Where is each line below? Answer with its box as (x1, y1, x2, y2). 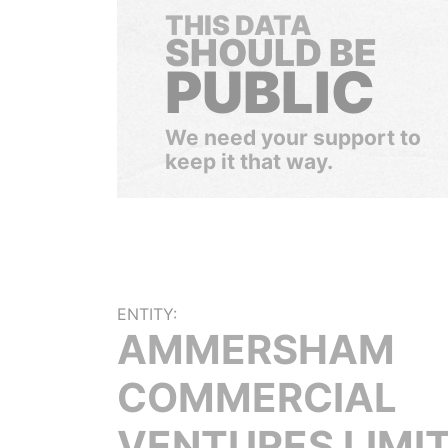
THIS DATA (165, 9, 311, 42)
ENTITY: (117, 304, 177, 324)
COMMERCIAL (117, 373, 397, 422)
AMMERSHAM (117, 325, 395, 374)
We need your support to (165, 125, 421, 150)
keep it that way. (165, 149, 333, 174)
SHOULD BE (165, 30, 377, 75)
